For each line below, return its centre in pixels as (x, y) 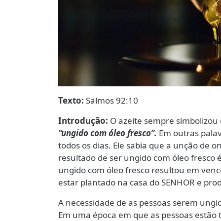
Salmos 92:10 (112, 100)
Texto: (72, 100)
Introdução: (84, 120)
